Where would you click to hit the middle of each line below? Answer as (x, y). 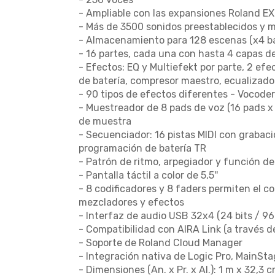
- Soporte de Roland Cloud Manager (161, 243)
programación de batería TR (142, 148)
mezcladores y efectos (131, 202)
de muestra (105, 121)
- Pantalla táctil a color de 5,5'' (148, 175)
